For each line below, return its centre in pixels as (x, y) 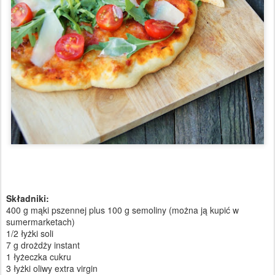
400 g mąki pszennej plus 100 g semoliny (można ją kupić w (122, 210)
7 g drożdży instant (43, 245)
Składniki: (28, 198)
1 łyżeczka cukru (39, 256)
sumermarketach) (41, 221)
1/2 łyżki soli (30, 233)
